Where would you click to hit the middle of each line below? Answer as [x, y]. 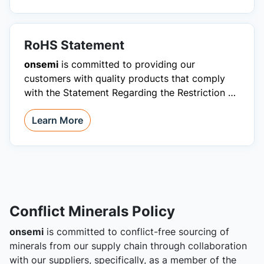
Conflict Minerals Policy [92, 211]
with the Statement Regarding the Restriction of [131, 93]
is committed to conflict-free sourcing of [136, 232]
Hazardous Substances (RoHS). [94, 107]
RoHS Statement [74, 45]
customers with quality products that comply [125, 78]
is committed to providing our [127, 64]
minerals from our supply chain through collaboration [128, 246]
